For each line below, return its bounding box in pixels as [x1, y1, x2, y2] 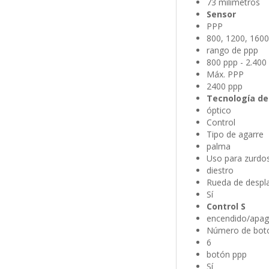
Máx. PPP [206, 68, 244, 80]
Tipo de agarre [206, 128, 264, 141]
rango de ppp [206, 44, 258, 56]
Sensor [206, 8, 236, 20]
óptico [206, 104, 231, 116]
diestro [206, 165, 234, 177]
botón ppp [206, 249, 247, 261]
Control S [206, 201, 246, 213]
